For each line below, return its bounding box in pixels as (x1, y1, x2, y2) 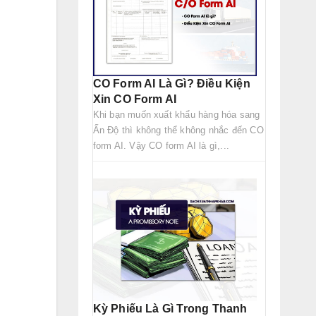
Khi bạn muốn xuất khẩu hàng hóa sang (92, 109, 260, 120)
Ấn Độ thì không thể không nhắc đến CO (92, 124, 264, 135)
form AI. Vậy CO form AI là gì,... (92, 140, 230, 151)
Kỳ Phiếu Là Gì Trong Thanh (92, 303, 248, 315)
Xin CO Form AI (92, 92, 177, 105)
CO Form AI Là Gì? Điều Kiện (92, 77, 250, 90)
